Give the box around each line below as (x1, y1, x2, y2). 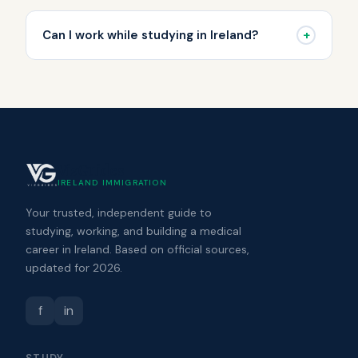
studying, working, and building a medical (26, 223, 241, 238)
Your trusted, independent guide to (26, 205, 212, 220)
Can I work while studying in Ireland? (42, 26, 258, 43)
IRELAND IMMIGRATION (58, 177, 167, 188)
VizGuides (58, 160, 124, 180)
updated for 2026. (26, 260, 122, 275)
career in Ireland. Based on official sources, (26, 241, 249, 257)
